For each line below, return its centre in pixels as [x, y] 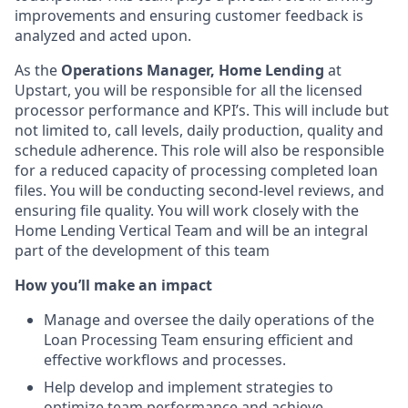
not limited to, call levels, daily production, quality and [199, 130]
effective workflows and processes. [165, 360]
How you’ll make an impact [113, 285]
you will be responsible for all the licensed [219, 90]
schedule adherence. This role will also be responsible [199, 150]
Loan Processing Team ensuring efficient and [199, 340]
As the [36, 70]
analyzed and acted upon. [103, 36]
